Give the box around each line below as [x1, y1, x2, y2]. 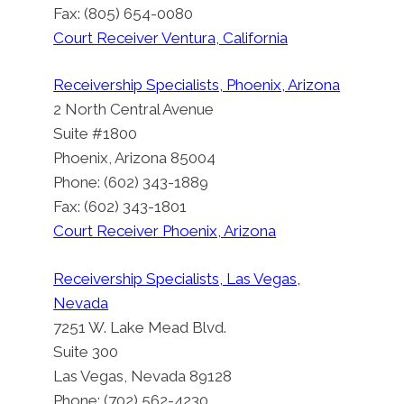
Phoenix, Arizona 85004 [53, 149, 216, 168]
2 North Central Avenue [53, 100, 215, 119]
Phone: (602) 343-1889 [53, 173, 209, 192]
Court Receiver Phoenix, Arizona [53, 222, 277, 241]
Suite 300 [53, 342, 119, 361]
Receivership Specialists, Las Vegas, [53, 269, 301, 288]
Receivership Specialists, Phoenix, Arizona [53, 76, 341, 95]
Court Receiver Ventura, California [53, 28, 289, 47]
